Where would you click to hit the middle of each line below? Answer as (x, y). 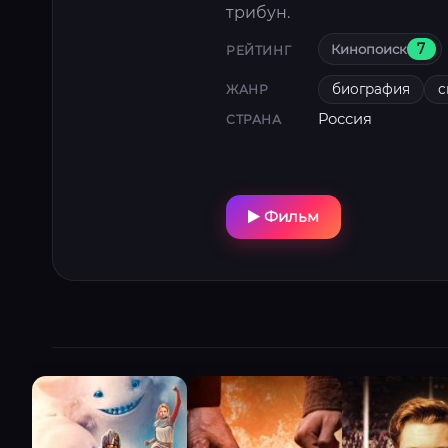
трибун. (258, 12)
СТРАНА (254, 119)
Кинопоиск (369, 48)
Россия (345, 119)
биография (371, 89)
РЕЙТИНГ (259, 51)
